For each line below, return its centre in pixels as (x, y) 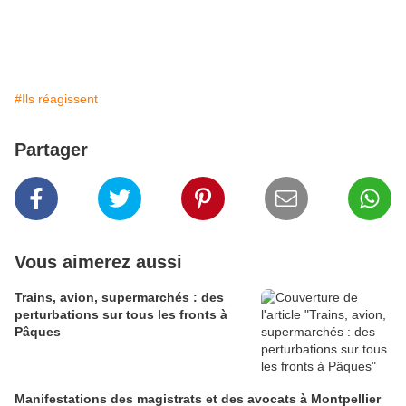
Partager (51, 149)
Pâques (38, 331)
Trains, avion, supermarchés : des (119, 297)
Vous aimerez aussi (98, 261)
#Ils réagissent (56, 98)
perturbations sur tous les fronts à (121, 314)
